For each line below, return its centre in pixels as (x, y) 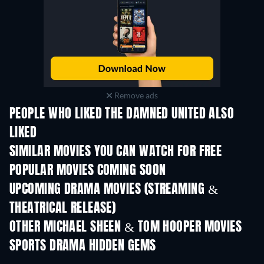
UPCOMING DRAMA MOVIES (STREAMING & (114, 190)
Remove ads (135, 95)
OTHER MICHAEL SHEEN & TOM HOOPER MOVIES (126, 227)
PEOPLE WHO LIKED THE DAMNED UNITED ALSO (122, 114)
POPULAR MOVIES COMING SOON (88, 171)
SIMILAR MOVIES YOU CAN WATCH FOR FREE (116, 152)
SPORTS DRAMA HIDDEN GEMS (83, 246)
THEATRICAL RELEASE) (63, 209)
